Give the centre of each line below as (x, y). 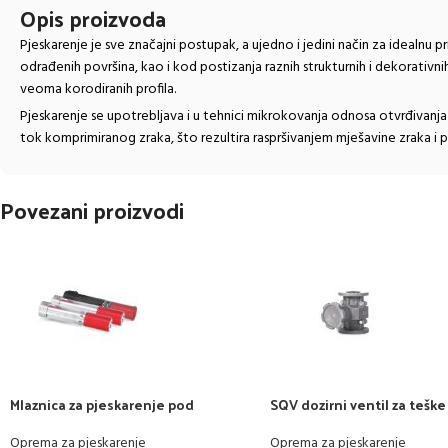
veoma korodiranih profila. (99, 89)
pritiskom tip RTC (66, 423)
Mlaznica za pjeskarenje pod (102, 404)
